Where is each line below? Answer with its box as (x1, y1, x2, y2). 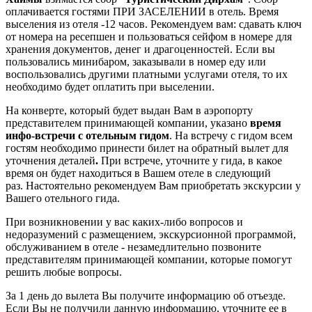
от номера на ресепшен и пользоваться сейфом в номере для (6, 30, 292, 42)
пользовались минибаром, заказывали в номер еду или (6, 55, 266, 68)
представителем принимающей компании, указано (6, 116, 250, 129)
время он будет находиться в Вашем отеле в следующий (6, 166, 271, 179)
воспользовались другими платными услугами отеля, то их (6, 68, 288, 80)
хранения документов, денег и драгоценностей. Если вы (6, 42, 275, 55)
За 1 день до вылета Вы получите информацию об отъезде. (6, 289, 286, 302)
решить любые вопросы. (6, 265, 125, 278)
